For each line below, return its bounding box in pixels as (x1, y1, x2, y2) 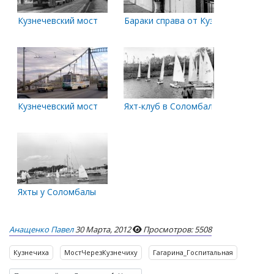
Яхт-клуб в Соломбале (124, 100, 218, 113)
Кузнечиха (13, 247, 49, 257)
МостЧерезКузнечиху (64, 247, 138, 257)
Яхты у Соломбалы (18, 186, 96, 198)
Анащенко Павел (9, 224, 73, 235)
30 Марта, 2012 (75, 224, 131, 235)
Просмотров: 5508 (143, 224, 212, 235)
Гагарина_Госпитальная (153, 247, 233, 257)
